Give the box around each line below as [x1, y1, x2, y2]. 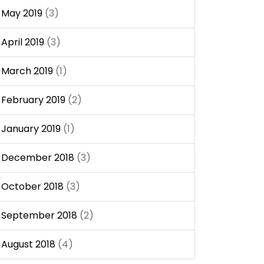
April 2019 [1, 35, 44, 49]
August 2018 [1, 237, 55, 251]
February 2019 [1, 93, 65, 107]
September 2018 [1, 208, 77, 222]
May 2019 [1, 6, 42, 20]
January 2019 [1, 121, 61, 136]
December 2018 [1, 150, 74, 164]
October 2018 [1, 179, 64, 193]
